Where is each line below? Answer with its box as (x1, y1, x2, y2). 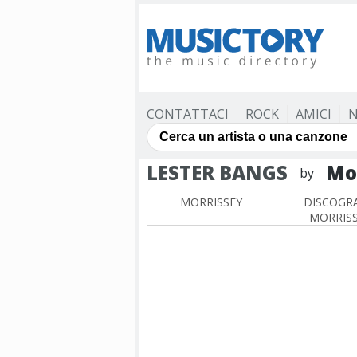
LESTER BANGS (147, 159, 288, 186)
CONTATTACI (147, 105, 229, 123)
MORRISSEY (180, 194, 242, 210)
